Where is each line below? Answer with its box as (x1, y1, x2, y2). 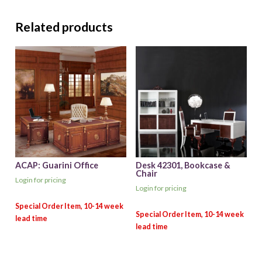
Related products (15, 19, 113, 35)
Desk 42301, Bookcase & (135, 160, 230, 171)
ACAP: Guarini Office (15, 160, 98, 171)
